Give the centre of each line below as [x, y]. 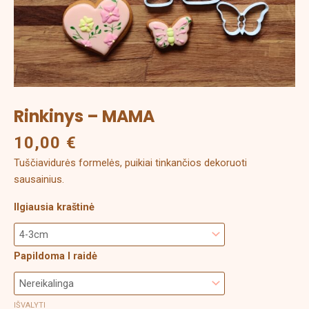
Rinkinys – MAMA [84, 117]
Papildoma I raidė [56, 256]
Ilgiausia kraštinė [54, 207]
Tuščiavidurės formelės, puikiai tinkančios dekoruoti [130, 162]
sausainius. [39, 179]
